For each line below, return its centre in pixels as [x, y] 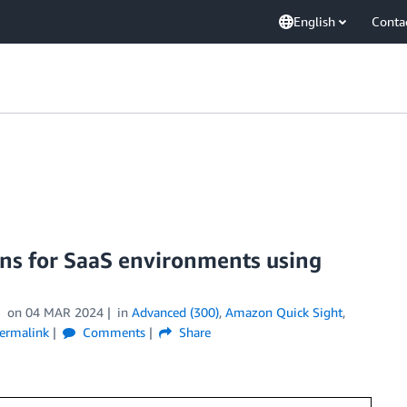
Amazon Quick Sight [283, 312]
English [314, 21]
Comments [112, 332]
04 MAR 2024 [64, 312]
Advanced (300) [175, 312]
